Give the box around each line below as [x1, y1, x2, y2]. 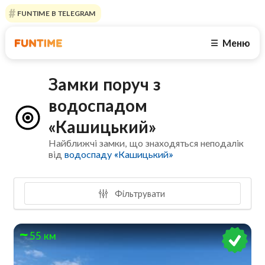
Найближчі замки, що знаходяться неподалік [49, 137, 244, 149]
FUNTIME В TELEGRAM [15, 9, 96, 18]
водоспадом [49, 95, 148, 116]
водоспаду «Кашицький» [64, 148, 173, 160]
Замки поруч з [49, 74, 161, 95]
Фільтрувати [112, 188, 165, 199]
